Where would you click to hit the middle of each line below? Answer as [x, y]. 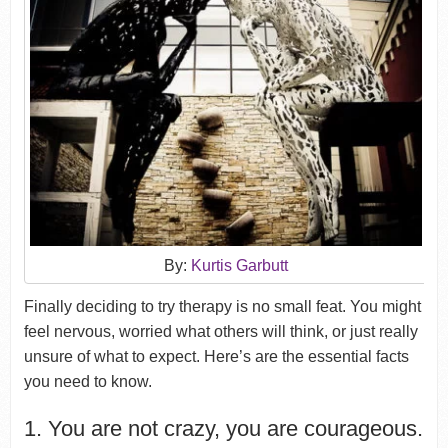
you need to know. [87, 382]
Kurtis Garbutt [239, 266]
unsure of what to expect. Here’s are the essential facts [216, 357]
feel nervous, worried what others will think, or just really [220, 332]
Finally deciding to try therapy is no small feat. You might [222, 307]
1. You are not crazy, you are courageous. [223, 429]
